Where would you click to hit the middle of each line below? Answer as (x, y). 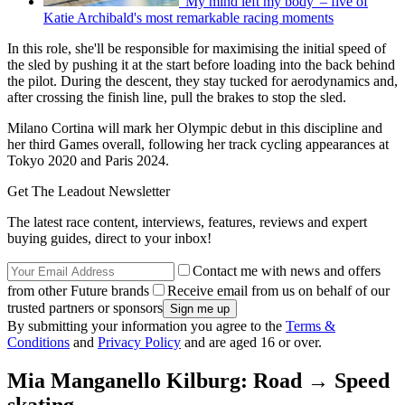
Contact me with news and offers (287, 271)
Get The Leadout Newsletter (89, 192)
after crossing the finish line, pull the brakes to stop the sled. (177, 98)
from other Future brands (78, 291)
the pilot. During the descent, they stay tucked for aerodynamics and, (202, 81)
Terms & (311, 326)
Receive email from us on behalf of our (278, 291)
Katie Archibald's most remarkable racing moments (188, 18)
